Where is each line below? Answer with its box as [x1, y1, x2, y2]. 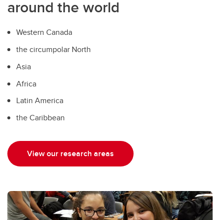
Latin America [16, 95, 63, 107]
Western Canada [16, 27, 72, 38]
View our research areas [27, 147, 114, 159]
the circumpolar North [16, 43, 91, 55]
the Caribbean [16, 112, 65, 124]
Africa [16, 78, 36, 89]
